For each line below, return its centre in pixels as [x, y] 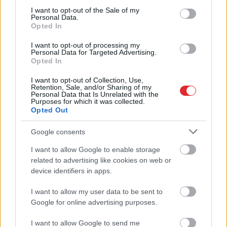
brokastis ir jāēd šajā [52, 81]
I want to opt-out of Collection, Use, [87, 80]
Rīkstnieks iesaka [154, 81]
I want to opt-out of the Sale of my [85, 10]
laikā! [20, 91]
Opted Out [50, 110]
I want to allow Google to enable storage [96, 149]
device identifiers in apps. [71, 171]
